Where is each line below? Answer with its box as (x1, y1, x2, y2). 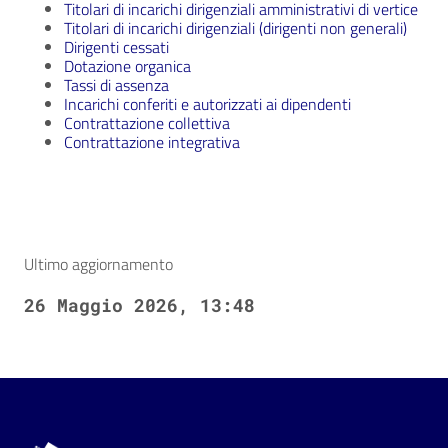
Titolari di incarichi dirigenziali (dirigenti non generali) (64, 16, 407, 41)
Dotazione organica (64, 54, 191, 79)
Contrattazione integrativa (64, 130, 240, 155)
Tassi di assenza (64, 73, 169, 98)
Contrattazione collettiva (64, 111, 230, 136)
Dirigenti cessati (64, 35, 169, 60)
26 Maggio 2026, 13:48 (24, 293, 255, 318)
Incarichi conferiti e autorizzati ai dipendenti (64, 92, 351, 117)
